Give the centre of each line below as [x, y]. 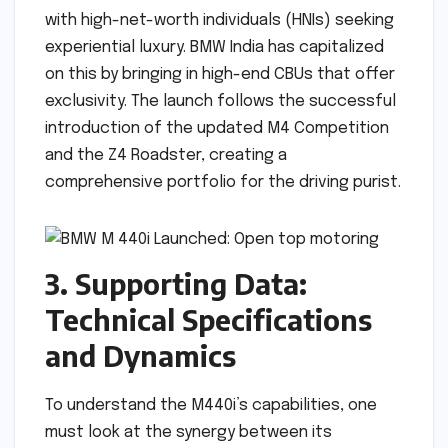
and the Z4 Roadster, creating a [166, 156]
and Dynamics [140, 356]
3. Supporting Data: [176, 284]
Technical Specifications [208, 320]
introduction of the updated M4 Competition [217, 129]
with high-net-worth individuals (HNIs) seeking [219, 21]
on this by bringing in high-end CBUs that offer [220, 75]
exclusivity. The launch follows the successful [220, 102]
